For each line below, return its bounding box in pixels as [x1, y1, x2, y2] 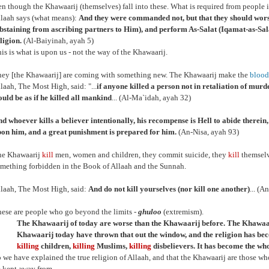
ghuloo [138, 207, 162, 216]
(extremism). [162, 207, 204, 216]
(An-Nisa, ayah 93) [177, 127, 239, 136]
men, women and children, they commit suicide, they [53, 150, 228, 159]
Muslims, [95, 241, 129, 250]
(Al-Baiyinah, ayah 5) [22, 36, 94, 45]
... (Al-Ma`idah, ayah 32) [112, 93, 191, 102]
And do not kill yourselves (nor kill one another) [88, 184, 250, 193]
